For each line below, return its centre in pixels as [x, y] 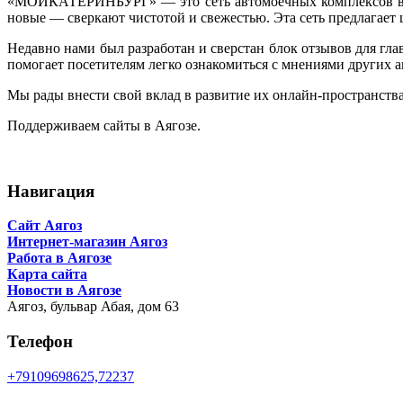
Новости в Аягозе [64, 291]
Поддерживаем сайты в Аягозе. [104, 125]
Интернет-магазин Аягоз [87, 242]
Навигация [51, 191]
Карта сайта [47, 274]
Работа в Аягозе [59, 258]
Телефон [40, 342]
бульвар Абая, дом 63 [115, 307]
